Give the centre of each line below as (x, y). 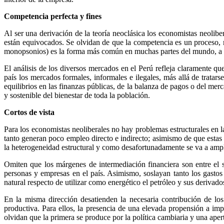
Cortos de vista (29, 112)
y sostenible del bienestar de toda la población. (77, 95)
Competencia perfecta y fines (53, 16)
